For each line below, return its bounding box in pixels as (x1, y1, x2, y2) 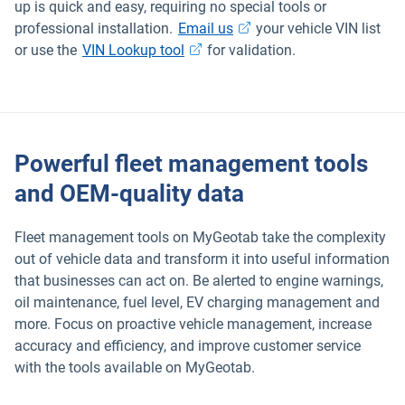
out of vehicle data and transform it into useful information (14, 250, 390, 268)
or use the (14, 41, 80, 59)
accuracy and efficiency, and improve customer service (14, 336, 361, 354)
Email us (178, 19, 233, 37)
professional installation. (14, 19, 176, 37)
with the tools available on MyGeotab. (14, 358, 259, 376)
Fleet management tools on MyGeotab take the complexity (14, 228, 386, 246)
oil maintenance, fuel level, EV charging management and (14, 293, 380, 311)
